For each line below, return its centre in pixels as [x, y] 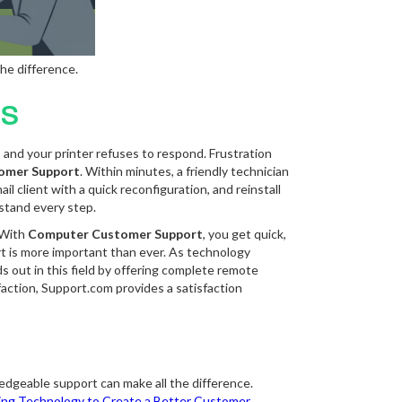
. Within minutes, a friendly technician [184, 171]
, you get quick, [245, 234]
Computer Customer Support [115, 234]
